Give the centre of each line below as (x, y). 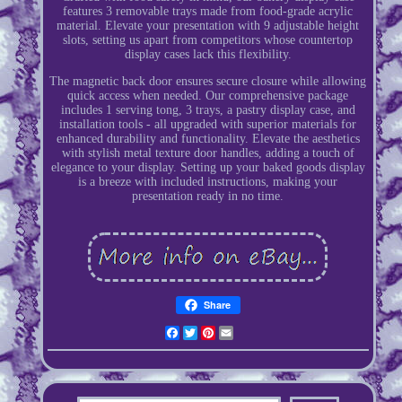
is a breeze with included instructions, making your (208, 181)
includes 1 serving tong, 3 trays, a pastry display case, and (208, 109)
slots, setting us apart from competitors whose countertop (208, 39)
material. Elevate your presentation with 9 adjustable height (208, 25)
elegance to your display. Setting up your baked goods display (208, 167)
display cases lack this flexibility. (208, 54)
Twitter (217, 332)
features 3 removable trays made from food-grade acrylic (208, 11)
